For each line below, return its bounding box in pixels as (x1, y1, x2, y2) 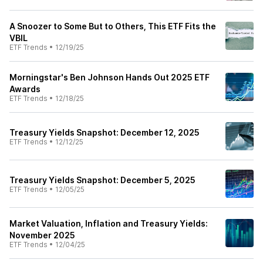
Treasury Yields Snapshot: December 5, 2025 (9, 175, 195, 185)
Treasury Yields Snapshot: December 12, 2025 (9, 127, 200, 137)
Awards (9, 84, 41, 94)
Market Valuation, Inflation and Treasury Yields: (9, 218, 208, 228)
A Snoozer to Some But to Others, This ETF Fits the (9, 21, 216, 31)
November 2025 (9, 230, 75, 240)
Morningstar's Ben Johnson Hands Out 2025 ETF (9, 72, 210, 82)
